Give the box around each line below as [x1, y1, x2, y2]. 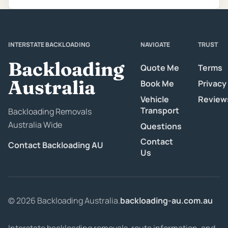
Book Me [140, 77, 174, 89]
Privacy [198, 77, 226, 89]
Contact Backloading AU [8, 139, 103, 151]
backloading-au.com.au [120, 194, 213, 206]
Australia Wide [8, 119, 62, 131]
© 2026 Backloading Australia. [8, 194, 120, 206]
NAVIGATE [140, 40, 170, 49]
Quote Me [140, 62, 179, 74]
